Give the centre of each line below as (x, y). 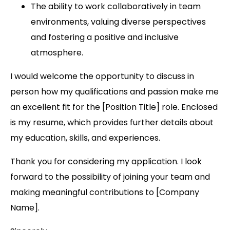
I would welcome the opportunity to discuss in (102, 76)
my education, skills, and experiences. (85, 138)
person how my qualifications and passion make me (114, 92)
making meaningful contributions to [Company (105, 193)
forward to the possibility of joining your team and (110, 177)
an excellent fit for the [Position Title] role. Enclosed (114, 107)
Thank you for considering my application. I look (106, 162)
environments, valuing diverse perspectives (118, 22)
